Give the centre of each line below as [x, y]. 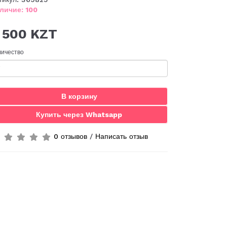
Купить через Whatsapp [79, 115]
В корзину [79, 96]
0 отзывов [70, 136]
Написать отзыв [122, 136]
